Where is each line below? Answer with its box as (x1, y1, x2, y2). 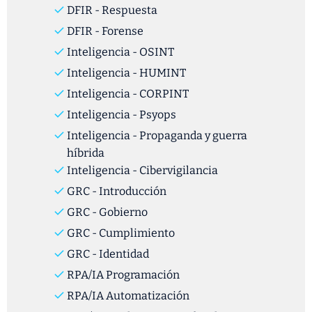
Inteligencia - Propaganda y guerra (67, 129, 247, 142)
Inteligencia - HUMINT (67, 66, 186, 79)
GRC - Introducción (67, 185, 166, 198)
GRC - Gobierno (67, 205, 148, 219)
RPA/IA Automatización (67, 289, 189, 302)
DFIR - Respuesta (67, 3, 157, 17)
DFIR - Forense (67, 24, 143, 38)
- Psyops (130, 108, 176, 121)
